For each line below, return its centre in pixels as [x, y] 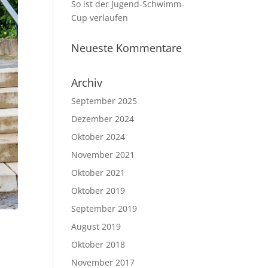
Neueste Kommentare [127, 48]
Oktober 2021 [98, 173]
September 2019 [104, 208]
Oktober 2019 [98, 191]
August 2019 [96, 226]
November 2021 [103, 155]
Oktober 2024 [98, 137]
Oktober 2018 [98, 244]
